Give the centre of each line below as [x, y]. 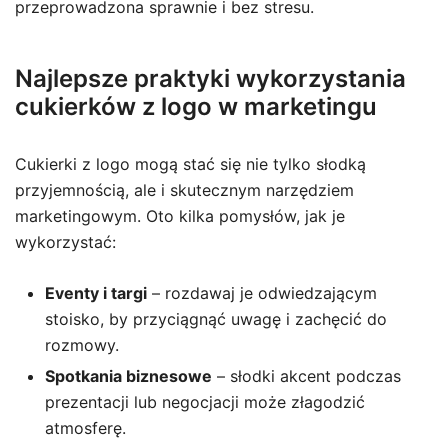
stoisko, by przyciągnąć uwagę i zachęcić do [216, 319]
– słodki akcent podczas [306, 376]
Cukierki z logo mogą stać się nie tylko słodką [190, 164]
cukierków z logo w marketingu [196, 106]
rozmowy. [82, 345]
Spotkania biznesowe [128, 376]
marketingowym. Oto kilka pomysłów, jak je [180, 216]
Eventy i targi [96, 293]
